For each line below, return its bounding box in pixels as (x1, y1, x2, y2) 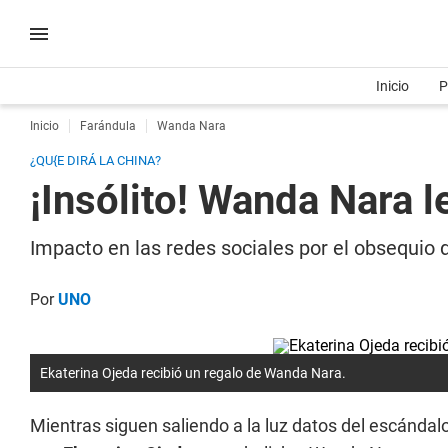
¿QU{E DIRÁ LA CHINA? (30, 153, 161, 168)
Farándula (80, 119, 136, 133)
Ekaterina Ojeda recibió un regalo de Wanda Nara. (40, 365, 346, 381)
